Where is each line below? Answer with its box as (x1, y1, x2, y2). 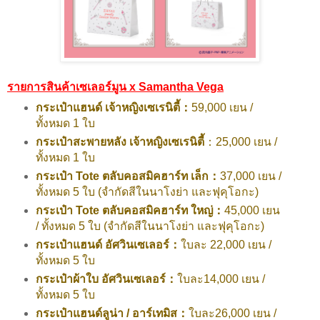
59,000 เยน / (191, 101, 253, 114)
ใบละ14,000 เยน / (176, 272, 265, 285)
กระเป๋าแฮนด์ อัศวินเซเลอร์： (35, 238, 181, 251)
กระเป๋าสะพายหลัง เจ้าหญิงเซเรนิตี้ (35, 135, 204, 148)
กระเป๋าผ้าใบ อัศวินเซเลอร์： (35, 272, 177, 285)
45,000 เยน (224, 204, 280, 216)
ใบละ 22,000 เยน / (180, 238, 271, 251)
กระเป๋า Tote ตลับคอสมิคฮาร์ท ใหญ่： (35, 204, 224, 216)
